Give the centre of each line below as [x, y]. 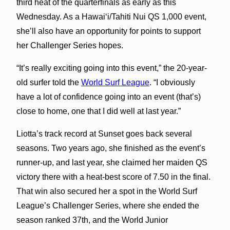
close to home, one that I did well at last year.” [98, 111]
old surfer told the [49, 82]
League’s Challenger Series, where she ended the [108, 205]
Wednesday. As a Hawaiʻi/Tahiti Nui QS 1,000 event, [111, 16]
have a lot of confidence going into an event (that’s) [108, 97]
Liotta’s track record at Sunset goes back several [104, 133]
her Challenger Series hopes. [70, 45]
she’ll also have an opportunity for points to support [108, 31]
